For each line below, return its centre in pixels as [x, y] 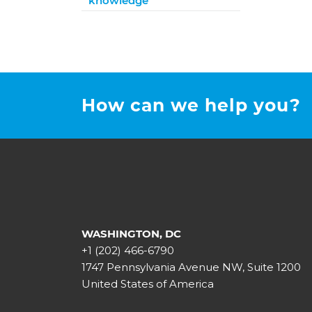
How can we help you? [192, 105]
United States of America [148, 284]
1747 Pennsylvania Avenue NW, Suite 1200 [192, 267]
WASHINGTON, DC [132, 234]
